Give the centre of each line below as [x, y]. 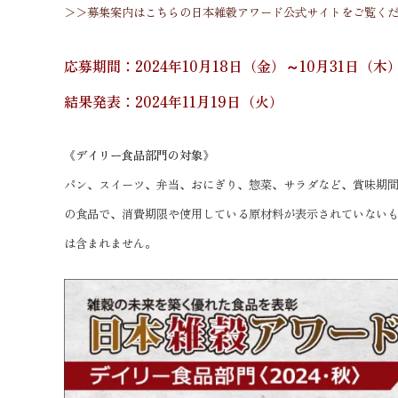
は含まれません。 [110, 243]
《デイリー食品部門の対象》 [139, 155]
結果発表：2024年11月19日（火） [174, 101]
